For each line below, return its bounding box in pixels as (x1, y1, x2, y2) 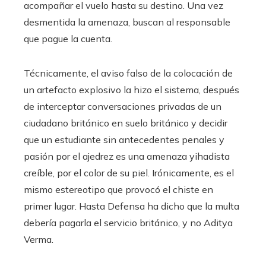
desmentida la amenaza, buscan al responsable (24, 16, 230, 28)
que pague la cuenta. (24, 33, 112, 45)
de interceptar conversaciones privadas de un (24, 100, 221, 113)
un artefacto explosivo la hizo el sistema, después (24, 84, 239, 96)
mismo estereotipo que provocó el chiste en (24, 183, 213, 196)
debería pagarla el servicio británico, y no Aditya (24, 217, 233, 229)
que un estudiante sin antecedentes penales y (24, 134, 224, 146)
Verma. (24, 233, 53, 246)
